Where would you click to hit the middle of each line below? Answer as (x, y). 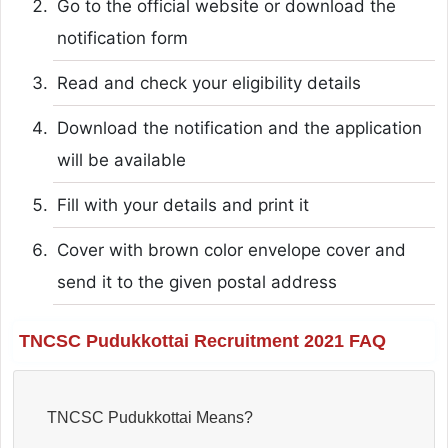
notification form (122, 37)
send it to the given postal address (196, 281)
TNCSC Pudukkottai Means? (149, 417)
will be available (121, 159)
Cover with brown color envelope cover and (231, 249)
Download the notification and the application (239, 127)
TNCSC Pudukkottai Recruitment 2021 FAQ (202, 340)
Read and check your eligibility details (208, 82)
